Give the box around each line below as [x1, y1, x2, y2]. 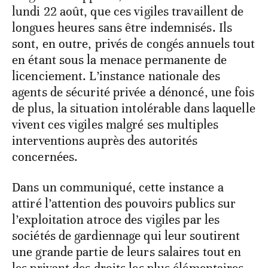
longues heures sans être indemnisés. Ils [12, 20, 233, 36]
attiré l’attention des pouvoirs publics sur [12, 196, 236, 212]
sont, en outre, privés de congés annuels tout [12, 36, 255, 52]
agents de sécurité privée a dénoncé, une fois [12, 84, 255, 100]
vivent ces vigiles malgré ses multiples [12, 117, 218, 133]
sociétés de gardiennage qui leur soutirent [12, 228, 240, 244]
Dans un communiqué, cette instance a [12, 179, 224, 196]
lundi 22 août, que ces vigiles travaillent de [12, 4, 244, 20]
